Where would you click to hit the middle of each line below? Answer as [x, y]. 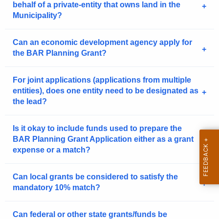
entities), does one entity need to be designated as [106, 91]
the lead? [30, 102]
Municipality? [37, 16]
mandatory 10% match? [56, 188]
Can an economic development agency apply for [102, 43]
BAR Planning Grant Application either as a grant [103, 139]
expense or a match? [52, 150]
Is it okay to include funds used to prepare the [97, 129]
